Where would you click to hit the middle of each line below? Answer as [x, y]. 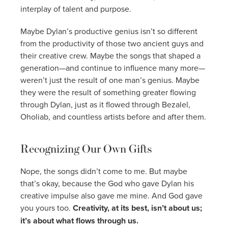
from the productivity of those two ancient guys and [112, 43]
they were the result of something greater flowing [108, 92]
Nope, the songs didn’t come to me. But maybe [104, 171]
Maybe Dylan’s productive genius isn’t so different [109, 31]
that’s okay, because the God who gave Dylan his [107, 183]
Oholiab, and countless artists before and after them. [113, 116]
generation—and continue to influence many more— [113, 67]
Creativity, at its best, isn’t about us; [136, 208]
